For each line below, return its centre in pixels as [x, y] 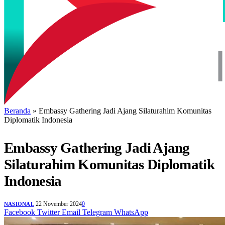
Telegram [97, 212]
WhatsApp [131, 212]
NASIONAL [19, 204]
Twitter [48, 212]
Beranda [17, 110]
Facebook [20, 212]
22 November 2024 [59, 204]
